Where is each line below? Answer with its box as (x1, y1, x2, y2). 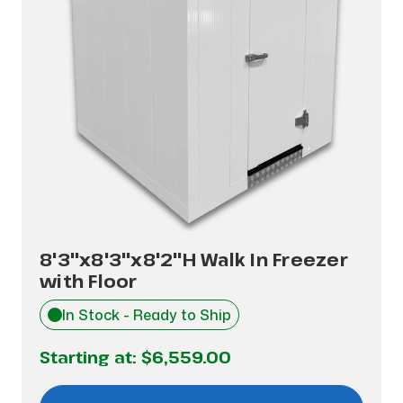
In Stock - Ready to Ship (62, 305, 231, 325)
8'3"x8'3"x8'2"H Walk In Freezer (40, 247, 348, 272)
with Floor (40, 269, 138, 293)
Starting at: (40, 346, 141, 368)
